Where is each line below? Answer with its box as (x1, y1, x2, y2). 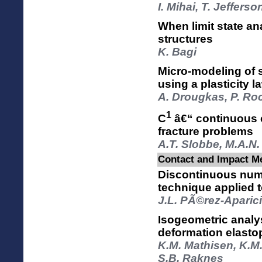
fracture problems (158, 125, 253, 137)
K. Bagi (158, 45, 196, 58)
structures (158, 32, 213, 45)
